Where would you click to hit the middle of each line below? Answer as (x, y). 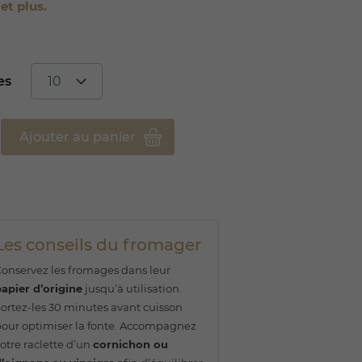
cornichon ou (130, 344)
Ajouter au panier (77, 137)
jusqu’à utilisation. (132, 288)
